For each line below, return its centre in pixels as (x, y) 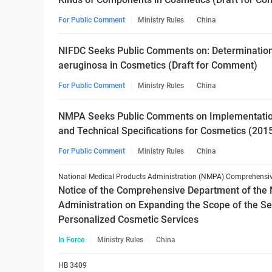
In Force (71, 240)
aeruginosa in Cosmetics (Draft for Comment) (158, 65)
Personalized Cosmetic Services (128, 219)
